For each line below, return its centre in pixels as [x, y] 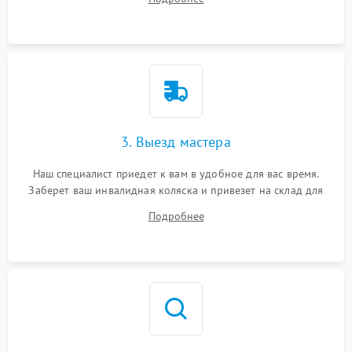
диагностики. [176, 207]
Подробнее [176, 216]
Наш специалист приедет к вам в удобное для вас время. [176, 174]
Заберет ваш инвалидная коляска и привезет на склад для [176, 190]
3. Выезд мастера [176, 142]
